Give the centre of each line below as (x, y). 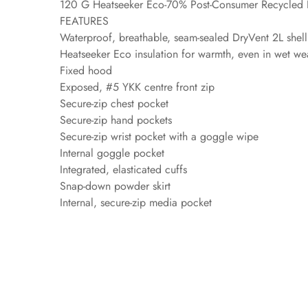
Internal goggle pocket (112, 153)
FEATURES (84, 21)
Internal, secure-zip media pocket (136, 203)
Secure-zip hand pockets (116, 120)
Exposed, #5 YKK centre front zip (137, 87)
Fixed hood (86, 71)
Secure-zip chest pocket (114, 104)
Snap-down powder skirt (115, 186)
